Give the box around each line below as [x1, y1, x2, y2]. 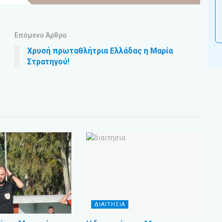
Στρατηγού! [27, 56, 69, 66]
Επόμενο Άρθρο [14, 31, 67, 39]
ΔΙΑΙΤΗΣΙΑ [94, 201, 125, 208]
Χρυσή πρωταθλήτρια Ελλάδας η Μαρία [27, 46, 173, 55]
